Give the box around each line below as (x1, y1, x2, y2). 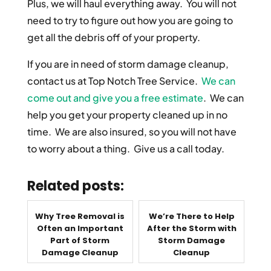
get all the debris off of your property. (27, 31, 200, 44)
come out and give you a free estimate (27, 91, 203, 105)
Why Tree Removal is (35, 211, 125, 223)
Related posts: (27, 177, 124, 196)
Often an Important (36, 223, 123, 235)
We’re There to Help (148, 211, 235, 223)
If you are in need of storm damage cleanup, (27, 57, 229, 71)
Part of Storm (50, 235, 110, 247)
